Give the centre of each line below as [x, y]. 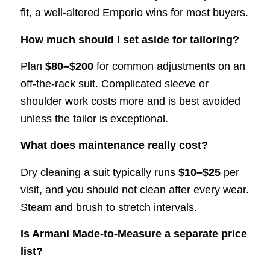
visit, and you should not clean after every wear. [134, 190]
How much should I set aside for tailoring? [130, 39]
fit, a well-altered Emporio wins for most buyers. [134, 13]
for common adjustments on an [169, 67]
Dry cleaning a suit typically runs [99, 172]
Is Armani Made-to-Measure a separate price [133, 234]
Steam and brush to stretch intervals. [108, 207]
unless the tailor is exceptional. [94, 119]
